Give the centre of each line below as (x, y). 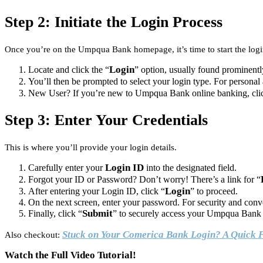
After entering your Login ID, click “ (97, 191)
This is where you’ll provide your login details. (91, 147)
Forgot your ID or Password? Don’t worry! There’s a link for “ (144, 180)
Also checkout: (33, 235)
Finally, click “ (55, 214)
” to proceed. (214, 191)
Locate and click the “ (69, 69)
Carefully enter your (67, 168)
